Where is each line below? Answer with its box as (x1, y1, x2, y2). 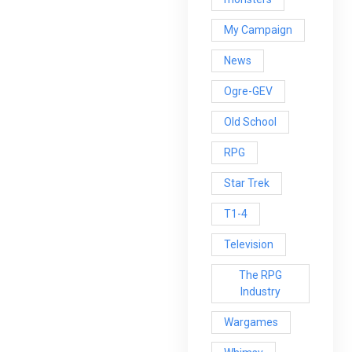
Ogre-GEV (224, 84, 273, 97)
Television (224, 237, 273, 251)
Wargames (224, 315, 278, 328)
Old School (224, 115, 277, 128)
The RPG (239, 268, 283, 281)
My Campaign (224, 23, 292, 36)
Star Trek (224, 176, 269, 189)
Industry (240, 284, 281, 298)
